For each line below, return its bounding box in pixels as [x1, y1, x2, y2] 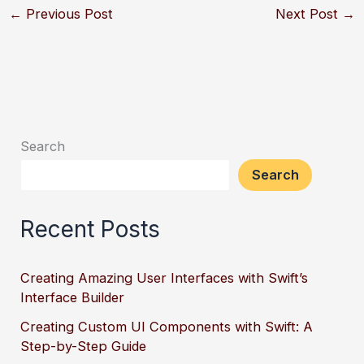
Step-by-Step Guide [20, 337, 147, 354]
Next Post [275, 6, 343, 23]
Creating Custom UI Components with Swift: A [20, 318, 314, 335]
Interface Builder [20, 288, 125, 305]
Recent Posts [20, 215, 161, 244]
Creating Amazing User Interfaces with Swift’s [20, 269, 309, 286]
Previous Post [21, 6, 113, 23]
